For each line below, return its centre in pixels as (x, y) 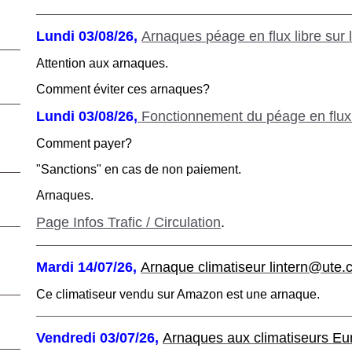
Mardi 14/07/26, (89, 267)
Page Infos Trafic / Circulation (129, 222)
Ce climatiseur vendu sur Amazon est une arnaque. (178, 294)
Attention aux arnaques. (103, 63)
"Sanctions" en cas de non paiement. (139, 169)
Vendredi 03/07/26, (100, 337)
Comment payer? (84, 143)
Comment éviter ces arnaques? (123, 89)
